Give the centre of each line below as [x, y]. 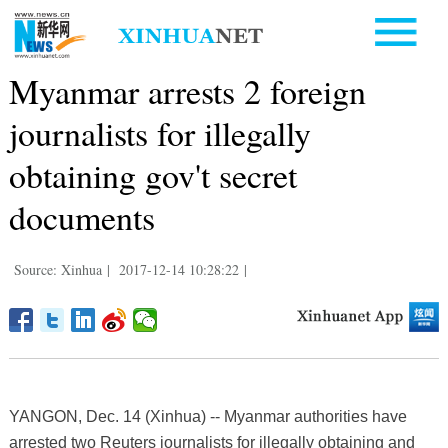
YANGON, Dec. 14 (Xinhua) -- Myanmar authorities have [207, 416]
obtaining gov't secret [152, 174]
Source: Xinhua [57, 269]
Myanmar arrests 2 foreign [187, 90]
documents [81, 216]
